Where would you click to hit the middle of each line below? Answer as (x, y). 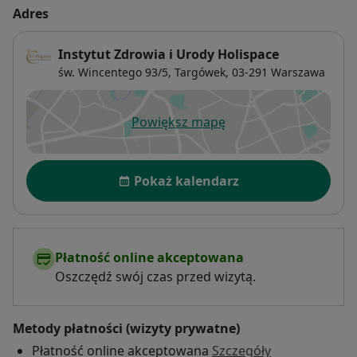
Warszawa (298, 72)
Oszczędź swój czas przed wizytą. (155, 276)
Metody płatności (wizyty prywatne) (126, 328)
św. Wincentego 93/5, (115, 72)
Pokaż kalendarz (186, 180)
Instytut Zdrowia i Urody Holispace (169, 54)
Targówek (200, 72)
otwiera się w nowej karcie (257, 130)
